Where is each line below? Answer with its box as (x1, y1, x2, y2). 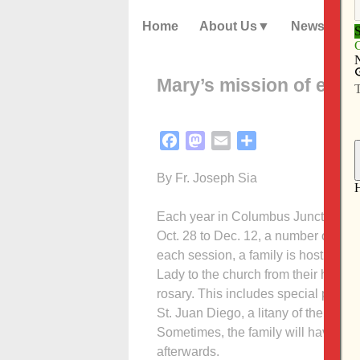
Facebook (179, 133, 236, 147)
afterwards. (157, 344, 219, 358)
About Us (199, 19, 257, 34)
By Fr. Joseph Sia (157, 170, 257, 185)
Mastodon (205, 133, 261, 147)
